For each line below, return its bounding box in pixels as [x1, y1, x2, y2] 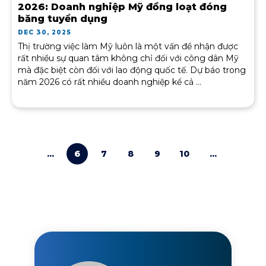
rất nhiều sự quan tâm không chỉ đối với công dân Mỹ [18, 53, 239, 64]
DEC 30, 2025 [18, 28, 72, 37]
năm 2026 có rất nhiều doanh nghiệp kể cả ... [18, 77, 201, 88]
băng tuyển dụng [18, 13, 107, 25]
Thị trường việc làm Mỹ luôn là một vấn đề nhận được [18, 41, 238, 52]
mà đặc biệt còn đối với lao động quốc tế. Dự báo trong [18, 65, 246, 76]
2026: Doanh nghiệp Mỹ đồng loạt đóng [18, 1, 227, 13]
